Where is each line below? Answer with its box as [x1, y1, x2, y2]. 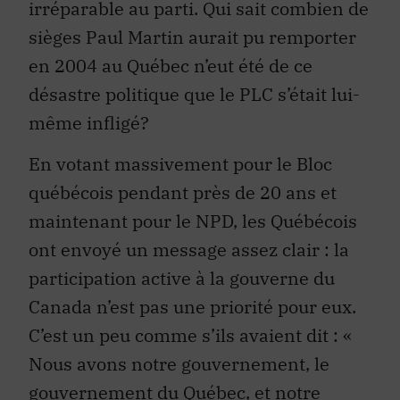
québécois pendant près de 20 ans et [29, 180, 337, 205]
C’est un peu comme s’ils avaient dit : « [29, 323, 352, 348]
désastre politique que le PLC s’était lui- [29, 81, 360, 106]
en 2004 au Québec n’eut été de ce [29, 53, 312, 78]
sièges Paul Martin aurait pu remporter [29, 24, 356, 49]
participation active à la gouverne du [29, 266, 335, 291]
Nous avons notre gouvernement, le [29, 352, 329, 377]
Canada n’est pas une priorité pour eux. [29, 295, 356, 320]
